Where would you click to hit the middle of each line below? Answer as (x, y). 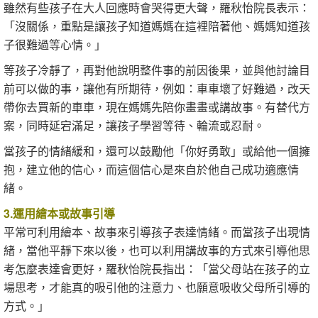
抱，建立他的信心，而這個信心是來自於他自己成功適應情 (151, 169)
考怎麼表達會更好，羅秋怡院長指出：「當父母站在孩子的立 (157, 269)
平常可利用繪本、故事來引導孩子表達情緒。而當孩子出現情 (157, 232)
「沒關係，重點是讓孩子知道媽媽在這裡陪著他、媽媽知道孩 (157, 26)
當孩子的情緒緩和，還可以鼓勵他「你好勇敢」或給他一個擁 (157, 151)
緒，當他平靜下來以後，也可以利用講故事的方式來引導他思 (157, 250)
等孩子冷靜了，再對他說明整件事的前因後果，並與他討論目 (157, 70)
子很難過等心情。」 (55, 44)
